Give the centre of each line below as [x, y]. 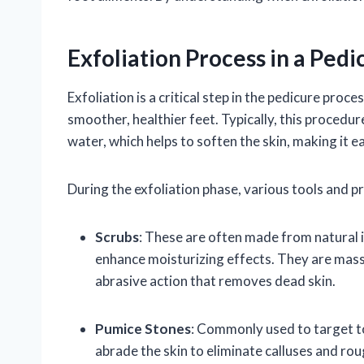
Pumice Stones [143, 328]
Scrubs [117, 236]
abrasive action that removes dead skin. [215, 280]
